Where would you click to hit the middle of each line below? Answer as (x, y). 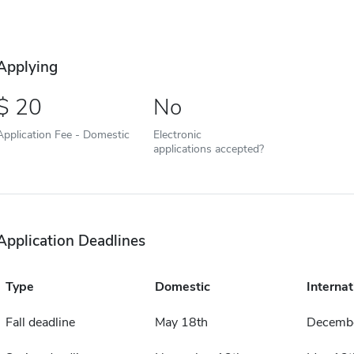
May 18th (181, 323)
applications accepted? (208, 149)
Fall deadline (40, 323)
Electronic (177, 135)
